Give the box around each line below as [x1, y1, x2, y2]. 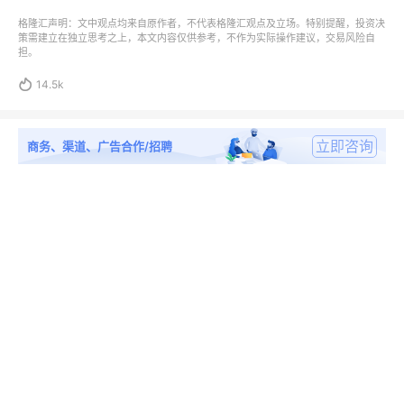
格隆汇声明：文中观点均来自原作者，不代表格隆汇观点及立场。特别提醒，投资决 [18, 17, 385, 30]
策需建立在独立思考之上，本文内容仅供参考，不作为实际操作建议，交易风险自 [18, 32, 375, 44]
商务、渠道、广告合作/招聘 [27, 139, 172, 153]
